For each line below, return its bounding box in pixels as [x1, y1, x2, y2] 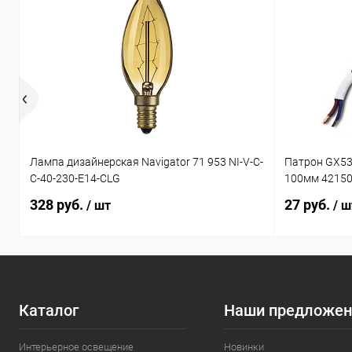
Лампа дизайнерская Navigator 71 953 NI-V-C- [30, 156, 263, 169]
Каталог [19, 301, 79, 320]
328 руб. [30, 196, 86, 213]
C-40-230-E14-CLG [30, 172, 120, 185]
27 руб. [284, 196, 333, 213]
